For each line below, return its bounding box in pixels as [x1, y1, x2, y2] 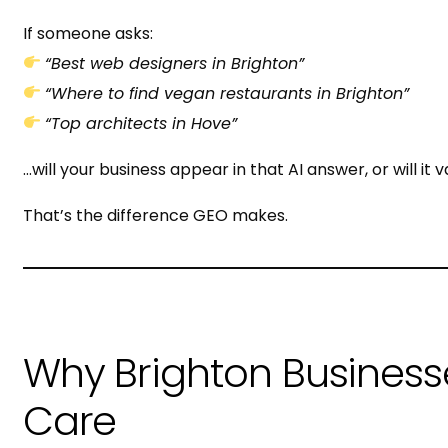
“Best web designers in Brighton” [44, 51, 304, 75]
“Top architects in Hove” [44, 111, 237, 135]
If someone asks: [22, 21, 153, 45]
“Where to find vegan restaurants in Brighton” [44, 81, 409, 105]
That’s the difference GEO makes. [22, 203, 288, 227]
